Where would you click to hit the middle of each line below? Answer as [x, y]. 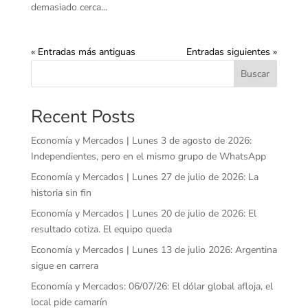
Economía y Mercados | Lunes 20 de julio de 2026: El [143, 214]
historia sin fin [61, 193]
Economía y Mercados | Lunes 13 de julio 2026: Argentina [154, 250]
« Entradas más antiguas [83, 52]
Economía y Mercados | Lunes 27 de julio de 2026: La [144, 177]
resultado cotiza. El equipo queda [101, 230]
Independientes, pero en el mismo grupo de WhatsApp [148, 157]
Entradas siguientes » [232, 52]
